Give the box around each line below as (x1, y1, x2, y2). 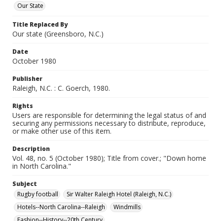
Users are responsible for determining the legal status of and (12, 110, 206, 120)
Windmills (113, 203, 141, 211)
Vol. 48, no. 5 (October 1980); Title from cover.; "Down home (12, 153, 206, 163)
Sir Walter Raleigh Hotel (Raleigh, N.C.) (67, 190, 171, 198)
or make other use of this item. (12, 126, 111, 136)
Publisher (12, 74, 42, 83)
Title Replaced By (12, 20, 68, 29)
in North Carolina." (12, 161, 71, 171)
